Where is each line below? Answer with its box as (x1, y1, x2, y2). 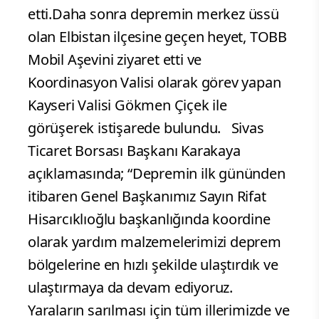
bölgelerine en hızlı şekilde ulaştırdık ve (28, 254, 278, 274)
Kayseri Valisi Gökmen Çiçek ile (28, 95, 227, 115)
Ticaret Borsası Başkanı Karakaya (28, 140, 241, 160)
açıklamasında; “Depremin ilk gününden (28, 163, 286, 183)
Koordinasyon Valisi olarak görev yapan (28, 72, 281, 92)
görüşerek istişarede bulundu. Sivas (28, 117, 264, 137)
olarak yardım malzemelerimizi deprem (28, 231, 281, 251)
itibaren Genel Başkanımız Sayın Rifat (28, 186, 266, 206)
